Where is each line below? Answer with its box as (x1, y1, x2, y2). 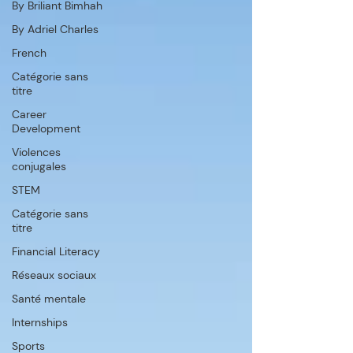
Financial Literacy (12, 243, 100, 258)
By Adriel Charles (12, 21, 98, 36)
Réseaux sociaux (12, 267, 96, 282)
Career (12, 106, 46, 121)
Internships (12, 314, 68, 329)
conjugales (12, 158, 66, 173)
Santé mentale (12, 291, 86, 306)
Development (12, 121, 80, 136)
